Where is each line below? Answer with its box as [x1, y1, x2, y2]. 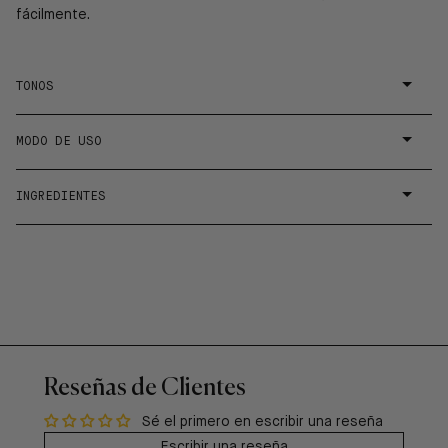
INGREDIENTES [16, 191, 106, 204]
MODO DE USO [16, 136, 102, 149]
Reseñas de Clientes [44, 371, 246, 403]
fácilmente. [16, 8, 90, 23]
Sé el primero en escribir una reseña [142, 415, 383, 430]
